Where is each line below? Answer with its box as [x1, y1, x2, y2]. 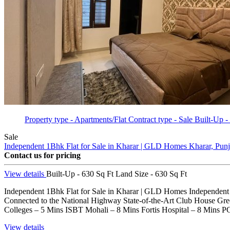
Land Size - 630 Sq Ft [116, 169, 187, 178]
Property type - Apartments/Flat [25, 114, 126, 124]
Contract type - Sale [128, 114, 193, 124]
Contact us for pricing [4, 150, 81, 160]
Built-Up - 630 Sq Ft [46, 169, 113, 178]
